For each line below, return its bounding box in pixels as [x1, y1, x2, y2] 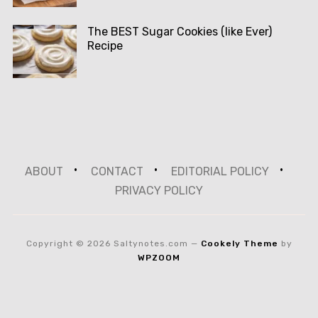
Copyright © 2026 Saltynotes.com [26, 238, 188, 249]
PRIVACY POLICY [115, 184, 203, 198]
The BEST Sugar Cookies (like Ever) [87, 25, 272, 39]
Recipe [87, 39, 123, 53]
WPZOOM [138, 253, 180, 263]
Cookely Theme [200, 238, 278, 249]
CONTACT [90, 165, 143, 179]
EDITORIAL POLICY [170, 165, 269, 179]
